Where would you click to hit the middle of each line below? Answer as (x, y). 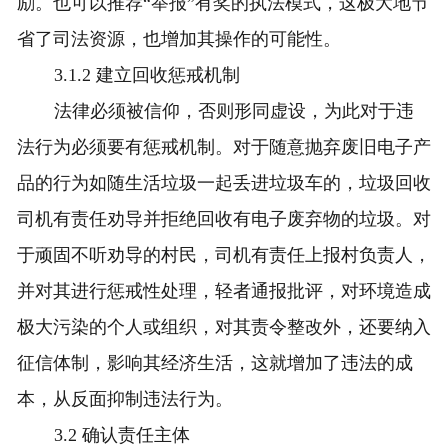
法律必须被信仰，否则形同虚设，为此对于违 (234, 111)
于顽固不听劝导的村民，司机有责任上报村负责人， (223, 255)
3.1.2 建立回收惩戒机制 (147, 75)
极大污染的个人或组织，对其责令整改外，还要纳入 (223, 327)
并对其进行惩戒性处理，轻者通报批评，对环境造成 (223, 291)
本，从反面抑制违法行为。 (124, 399)
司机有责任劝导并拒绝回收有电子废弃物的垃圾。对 (223, 219)
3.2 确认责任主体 (122, 435)
